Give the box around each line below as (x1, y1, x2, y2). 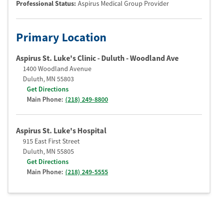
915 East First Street (23, 137, 80, 145)
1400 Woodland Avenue (23, 64, 91, 73)
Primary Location (16, 30, 107, 45)
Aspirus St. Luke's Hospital (16, 126, 107, 135)
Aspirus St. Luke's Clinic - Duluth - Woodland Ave (16, 53, 179, 63)
